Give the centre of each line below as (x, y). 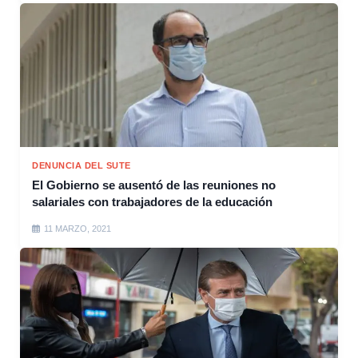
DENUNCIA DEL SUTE (82, 165)
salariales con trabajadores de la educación (152, 201)
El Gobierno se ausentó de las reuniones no (154, 185)
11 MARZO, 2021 (78, 228)
